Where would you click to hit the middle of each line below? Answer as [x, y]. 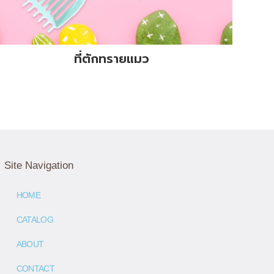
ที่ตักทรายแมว [112, 59]
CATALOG [35, 219]
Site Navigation [39, 165]
